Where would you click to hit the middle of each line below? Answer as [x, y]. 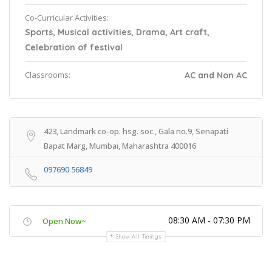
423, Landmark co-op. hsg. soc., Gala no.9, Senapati [136, 131]
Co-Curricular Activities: [67, 18]
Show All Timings [139, 236]
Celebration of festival [74, 47]
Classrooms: [48, 75]
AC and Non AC [216, 75]
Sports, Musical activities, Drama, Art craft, [117, 32]
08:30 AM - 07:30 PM [209, 220]
